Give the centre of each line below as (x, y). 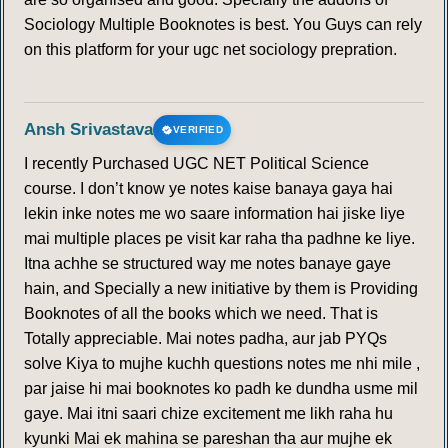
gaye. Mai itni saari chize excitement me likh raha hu (208, 414)
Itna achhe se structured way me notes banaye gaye (207, 264)
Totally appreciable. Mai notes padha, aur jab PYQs (205, 339)
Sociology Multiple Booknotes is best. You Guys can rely (223, 25)
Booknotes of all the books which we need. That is (201, 314)
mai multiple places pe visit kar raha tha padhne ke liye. (219, 239)
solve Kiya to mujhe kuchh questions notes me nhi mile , (222, 364)
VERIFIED (198, 130)
